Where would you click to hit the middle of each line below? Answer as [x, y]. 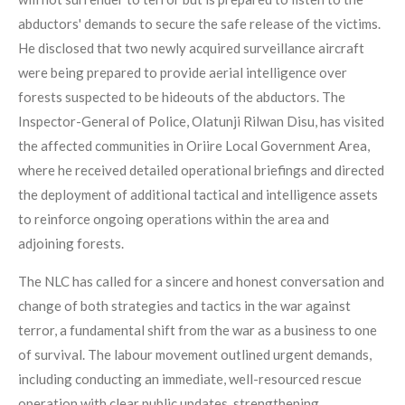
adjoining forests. [71, 244]
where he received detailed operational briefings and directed [201, 170]
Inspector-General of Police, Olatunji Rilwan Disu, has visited [201, 122]
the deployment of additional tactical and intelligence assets [198, 195]
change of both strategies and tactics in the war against [184, 306]
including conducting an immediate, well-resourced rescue [190, 379]
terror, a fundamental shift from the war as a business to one [198, 330]
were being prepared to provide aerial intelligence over [183, 73]
